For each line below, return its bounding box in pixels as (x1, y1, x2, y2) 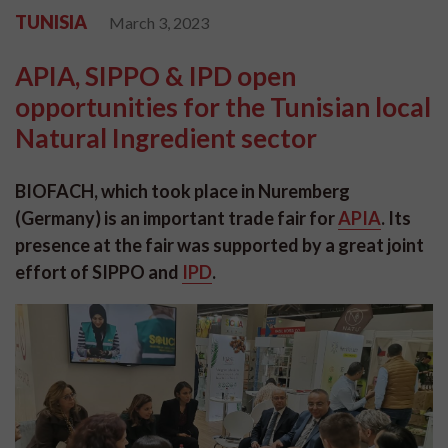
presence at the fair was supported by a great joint (15, 234, 424, 256)
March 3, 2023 (109, 13, 209, 32)
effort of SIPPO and (15, 261, 182, 283)
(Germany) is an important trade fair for (15, 207, 338, 229)
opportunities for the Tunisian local (15, 91, 431, 123)
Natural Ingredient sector (15, 122, 317, 154)
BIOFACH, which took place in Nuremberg (15, 180, 350, 202)
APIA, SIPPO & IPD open (15, 60, 296, 92)
